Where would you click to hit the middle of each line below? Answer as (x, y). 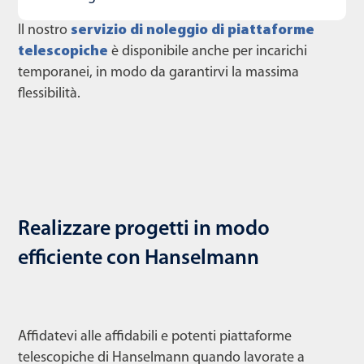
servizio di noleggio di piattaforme (193, 31)
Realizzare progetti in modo (144, 230)
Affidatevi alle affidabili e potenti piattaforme (155, 337)
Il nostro (44, 31)
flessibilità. (49, 94)
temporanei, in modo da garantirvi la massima (158, 73)
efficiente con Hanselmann (139, 259)
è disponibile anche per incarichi (209, 52)
